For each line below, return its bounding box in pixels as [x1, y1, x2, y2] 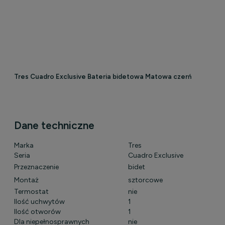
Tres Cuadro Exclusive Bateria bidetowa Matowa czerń [14, 72, 192, 81]
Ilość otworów [14, 207, 61, 216]
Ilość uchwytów [14, 197, 65, 206]
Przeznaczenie [14, 162, 59, 171]
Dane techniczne [14, 119, 94, 132]
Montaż [14, 175, 39, 184]
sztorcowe [128, 175, 163, 184]
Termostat [14, 187, 49, 196]
